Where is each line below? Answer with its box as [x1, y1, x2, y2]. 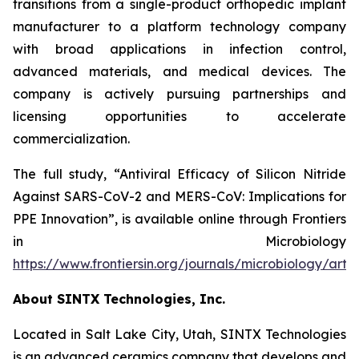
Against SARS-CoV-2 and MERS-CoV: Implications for [13, 188, 346, 204]
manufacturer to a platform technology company [13, 18, 346, 34]
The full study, [13, 166, 114, 182]
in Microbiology [13, 233, 346, 249]
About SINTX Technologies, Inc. [13, 291, 225, 307]
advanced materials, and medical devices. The [13, 63, 346, 79]
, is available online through [115, 211, 292, 227]
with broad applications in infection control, [13, 41, 346, 57]
